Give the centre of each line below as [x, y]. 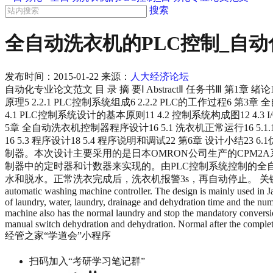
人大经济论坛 [160, 76]
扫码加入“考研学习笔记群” [87, 261]
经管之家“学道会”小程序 [58, 235]
